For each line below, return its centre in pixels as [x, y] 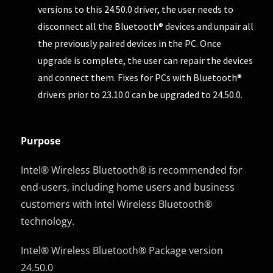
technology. [48, 221]
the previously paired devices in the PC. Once [130, 43]
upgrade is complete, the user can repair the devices [146, 60]
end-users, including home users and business [128, 187]
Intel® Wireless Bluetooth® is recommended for [132, 170]
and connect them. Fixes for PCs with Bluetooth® [140, 77]
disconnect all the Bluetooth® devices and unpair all [146, 26]
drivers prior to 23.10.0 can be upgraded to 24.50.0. [140, 94]
